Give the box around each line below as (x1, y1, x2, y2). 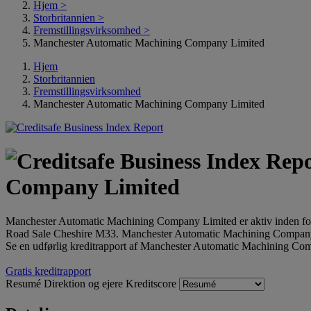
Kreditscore (126, 277, 179, 289)
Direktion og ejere (44, 277, 126, 289)
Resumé (6, 277, 44, 289)
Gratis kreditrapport (6, 264, 91, 277)
